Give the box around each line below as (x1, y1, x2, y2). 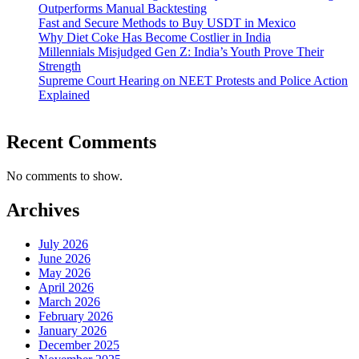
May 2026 (38, 265, 91, 280)
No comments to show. (6, 169, 123, 184)
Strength (38, 59, 81, 74)
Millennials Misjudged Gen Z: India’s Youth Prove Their (38, 45, 324, 59)
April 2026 (38, 280, 94, 294)
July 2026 (38, 236, 88, 251)
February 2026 (38, 309, 113, 323)
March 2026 (38, 294, 100, 309)
